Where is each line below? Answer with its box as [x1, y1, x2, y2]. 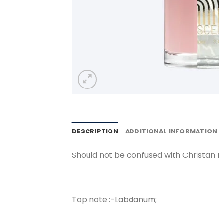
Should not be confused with [72, 149, 180, 161]
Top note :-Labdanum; [72, 194, 157, 206]
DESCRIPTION [72, 127, 118, 135]
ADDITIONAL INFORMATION [125, 127, 218, 135]
